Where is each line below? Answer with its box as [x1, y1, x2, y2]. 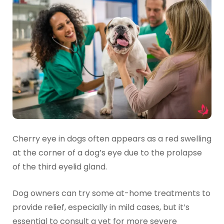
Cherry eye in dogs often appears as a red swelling [12, 132, 211, 144]
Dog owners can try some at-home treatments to [12, 187, 210, 199]
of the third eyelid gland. [12, 160, 107, 172]
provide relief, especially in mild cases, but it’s [12, 201, 189, 213]
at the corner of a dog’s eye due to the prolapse [12, 146, 202, 158]
